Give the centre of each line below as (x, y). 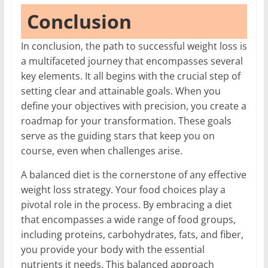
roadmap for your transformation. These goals (126, 121)
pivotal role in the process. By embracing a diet (126, 204)
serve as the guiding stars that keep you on (118, 135)
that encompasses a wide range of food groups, (128, 219)
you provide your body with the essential (112, 249)
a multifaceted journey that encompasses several (132, 61)
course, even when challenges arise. (101, 150)
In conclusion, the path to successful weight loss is (134, 46)
